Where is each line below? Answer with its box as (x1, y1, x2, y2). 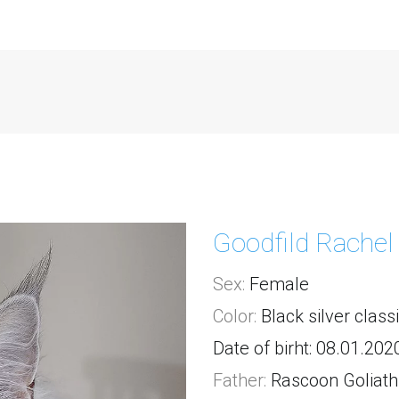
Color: (213, 305, 256, 327)
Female (245, 273, 309, 295)
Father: (213, 370, 266, 391)
